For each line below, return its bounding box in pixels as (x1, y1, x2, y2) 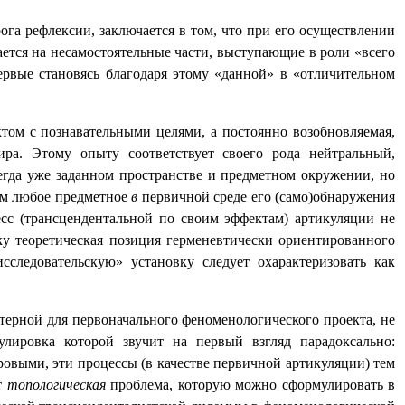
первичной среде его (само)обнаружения (137, 189, 396, 205)
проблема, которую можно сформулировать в (105, 377, 395, 393)
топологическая (6, 377, 106, 393)
